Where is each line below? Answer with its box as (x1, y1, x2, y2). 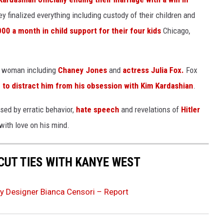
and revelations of (119, 105, 181, 115)
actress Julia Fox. (123, 65, 184, 75)
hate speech (76, 105, 119, 115)
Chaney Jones (58, 65, 107, 75)
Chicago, (161, 26, 190, 36)
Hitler (181, 105, 200, 115)
